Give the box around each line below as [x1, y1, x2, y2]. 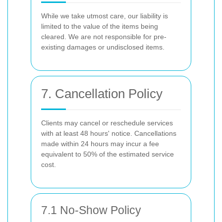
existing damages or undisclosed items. [41, 43, 165, 51]
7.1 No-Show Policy [41, 204, 141, 217]
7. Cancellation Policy [41, 86, 163, 101]
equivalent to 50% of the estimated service [41, 150, 174, 158]
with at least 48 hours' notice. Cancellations [41, 129, 176, 137]
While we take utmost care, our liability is [41, 12, 168, 20]
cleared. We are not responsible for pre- [41, 33, 166, 41]
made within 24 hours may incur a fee [41, 140, 159, 148]
